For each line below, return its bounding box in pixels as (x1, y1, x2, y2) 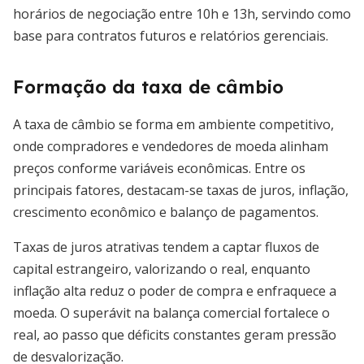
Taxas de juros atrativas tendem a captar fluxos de (13, 238, 319, 256)
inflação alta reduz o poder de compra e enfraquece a (13, 282, 336, 300)
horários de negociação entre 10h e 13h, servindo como (13, 5, 351, 23)
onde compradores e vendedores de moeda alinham (13, 137, 328, 155)
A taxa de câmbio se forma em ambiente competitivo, (13, 115, 334, 133)
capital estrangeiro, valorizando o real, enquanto (13, 260, 310, 278)
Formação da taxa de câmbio (13, 76, 284, 98)
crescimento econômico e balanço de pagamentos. (13, 203, 318, 221)
